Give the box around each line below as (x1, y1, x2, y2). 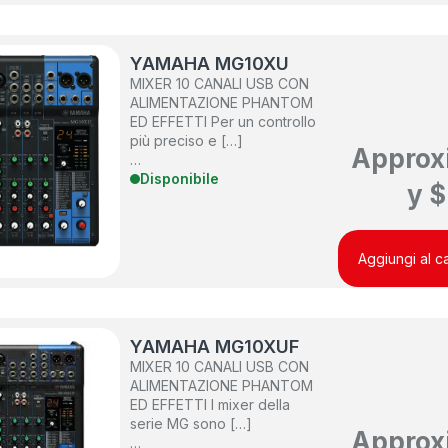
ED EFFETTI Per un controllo (130, 113, 317, 131)
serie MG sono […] (130, 415, 253, 433)
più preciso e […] (130, 132, 244, 150)
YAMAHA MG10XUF (130, 336, 300, 358)
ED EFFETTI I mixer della (130, 396, 291, 414)
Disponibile (140, 170, 220, 188)
